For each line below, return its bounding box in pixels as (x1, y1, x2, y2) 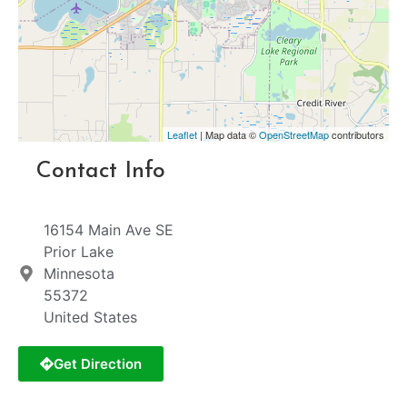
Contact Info (36, 160, 165, 184)
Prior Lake (43, 243, 114, 262)
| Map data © (197, 127, 259, 143)
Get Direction (54, 355, 142, 373)
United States (43, 308, 137, 327)
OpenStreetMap (259, 127, 329, 143)
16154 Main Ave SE (43, 221, 174, 240)
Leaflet (167, 127, 197, 143)
